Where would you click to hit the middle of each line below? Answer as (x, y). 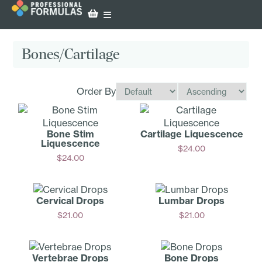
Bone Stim (70, 134)
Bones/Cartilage (71, 54)
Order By (96, 92)
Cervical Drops (70, 200)
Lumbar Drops (192, 200)
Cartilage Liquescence (192, 134)
